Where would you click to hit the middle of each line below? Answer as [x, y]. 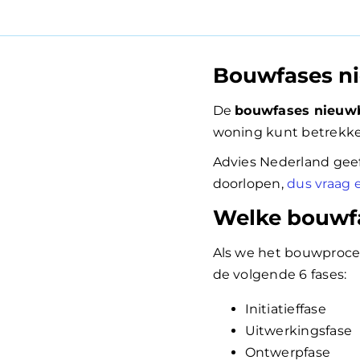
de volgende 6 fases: [280, 275]
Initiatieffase [285, 309]
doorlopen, [250, 184]
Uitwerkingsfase [299, 331]
